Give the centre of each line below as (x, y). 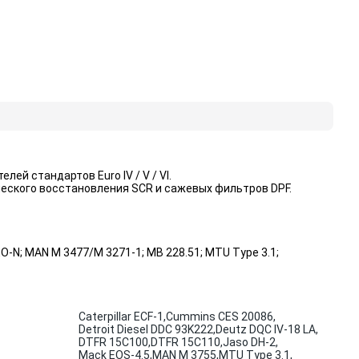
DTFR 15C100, (115, 342)
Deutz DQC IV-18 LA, (267, 329)
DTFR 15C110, (187, 342)
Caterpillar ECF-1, (122, 317)
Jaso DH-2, (250, 342)
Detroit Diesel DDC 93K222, (147, 329)
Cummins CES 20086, (221, 317)
